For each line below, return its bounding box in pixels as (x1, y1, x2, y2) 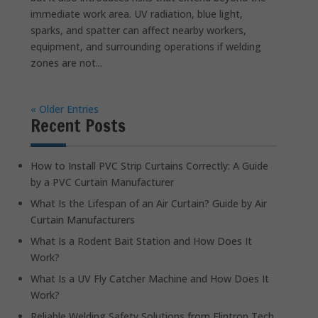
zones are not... (31, 55, 103, 70)
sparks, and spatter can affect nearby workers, (31, 23, 247, 37)
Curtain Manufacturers (31, 212, 136, 226)
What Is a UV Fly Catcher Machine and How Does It (31, 271, 270, 285)
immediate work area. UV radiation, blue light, (31, 6, 243, 21)
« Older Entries (31, 102, 99, 116)
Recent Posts (31, 113, 126, 138)
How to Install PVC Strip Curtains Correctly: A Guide (31, 158, 269, 172)
